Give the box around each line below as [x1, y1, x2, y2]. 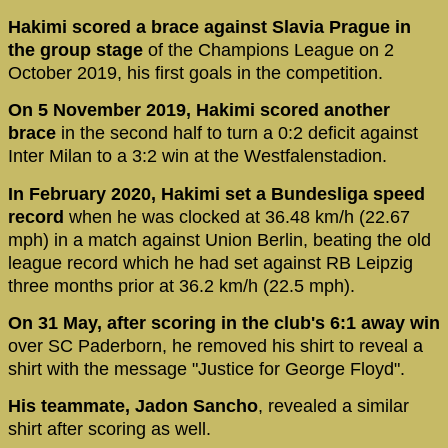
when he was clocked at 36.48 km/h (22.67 [64, 206, 410, 227]
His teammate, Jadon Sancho [8, 396, 258, 417]
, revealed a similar [258, 396, 409, 417]
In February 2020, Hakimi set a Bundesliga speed [8, 183, 425, 204]
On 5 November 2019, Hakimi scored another [8, 100, 390, 121]
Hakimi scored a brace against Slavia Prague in [8, 16, 411, 37]
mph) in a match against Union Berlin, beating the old [8, 229, 431, 250]
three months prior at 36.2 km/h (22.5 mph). [8, 275, 355, 296]
